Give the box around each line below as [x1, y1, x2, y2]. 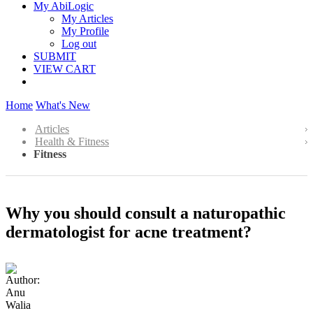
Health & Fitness [35, 136, 109, 147]
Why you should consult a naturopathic [6, 203, 286, 222]
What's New [36, 99, 90, 111]
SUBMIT [34, 50, 76, 62]
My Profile [61, 25, 109, 37]
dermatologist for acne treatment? [6, 222, 252, 241]
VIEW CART [34, 63, 96, 75]
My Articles [61, 13, 113, 24]
